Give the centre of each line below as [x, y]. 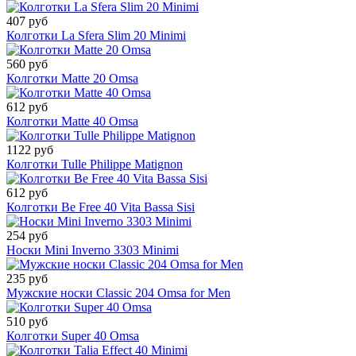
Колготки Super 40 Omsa [73, 336]
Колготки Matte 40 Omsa [72, 122]
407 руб [27, 21]
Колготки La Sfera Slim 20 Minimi [96, 36]
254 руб [27, 236]
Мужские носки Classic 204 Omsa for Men [118, 293]
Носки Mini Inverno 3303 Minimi [93, 250]
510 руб [27, 322]
